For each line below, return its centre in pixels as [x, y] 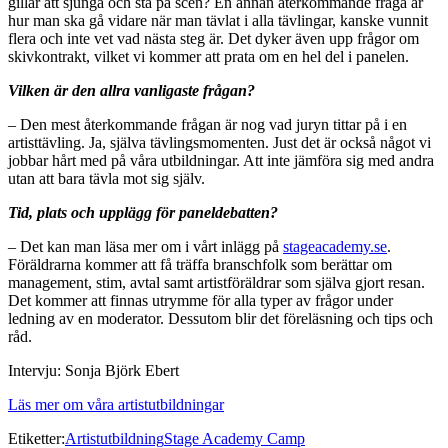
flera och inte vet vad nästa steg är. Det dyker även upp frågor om [213, 38]
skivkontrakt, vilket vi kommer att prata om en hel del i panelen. [208, 56]
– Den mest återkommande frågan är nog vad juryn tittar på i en [207, 124]
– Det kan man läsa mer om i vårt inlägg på [145, 246]
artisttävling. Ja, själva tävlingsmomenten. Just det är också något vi [219, 142]
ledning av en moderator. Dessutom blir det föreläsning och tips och [220, 318]
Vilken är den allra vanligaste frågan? [131, 90]
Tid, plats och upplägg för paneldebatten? [143, 212]
